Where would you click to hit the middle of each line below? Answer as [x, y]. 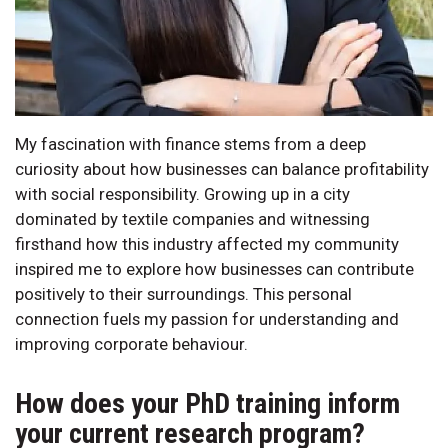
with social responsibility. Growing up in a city [182, 194]
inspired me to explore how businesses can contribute [214, 269]
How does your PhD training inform [207, 404]
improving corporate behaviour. [131, 344]
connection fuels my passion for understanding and [207, 319]
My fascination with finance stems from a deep [190, 144]
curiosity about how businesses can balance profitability [222, 169]
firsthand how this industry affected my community [207, 244]
